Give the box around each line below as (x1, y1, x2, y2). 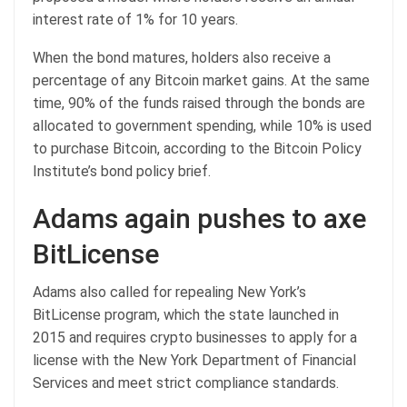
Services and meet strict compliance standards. (33, 374, 339, 392)
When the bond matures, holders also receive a (33, 49, 331, 67)
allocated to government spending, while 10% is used (33, 117, 372, 135)
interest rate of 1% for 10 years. (33, 11, 238, 29)
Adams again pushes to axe (33, 203, 366, 235)
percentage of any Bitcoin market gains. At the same (33, 72, 370, 90)
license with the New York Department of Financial (33, 352, 356, 370)
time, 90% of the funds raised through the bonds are (33, 94, 365, 113)
